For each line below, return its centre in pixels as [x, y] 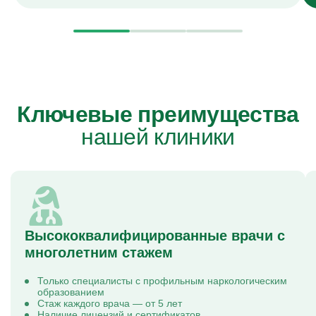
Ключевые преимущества [158, 114]
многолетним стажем [99, 253]
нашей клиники [158, 137]
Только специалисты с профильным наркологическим [162, 281]
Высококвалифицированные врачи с [155, 236]
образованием [71, 292]
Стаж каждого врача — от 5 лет [110, 303]
